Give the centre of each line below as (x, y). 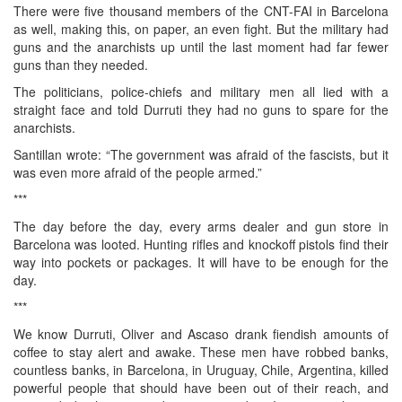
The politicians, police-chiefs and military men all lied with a (201, 91)
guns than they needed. (81, 64)
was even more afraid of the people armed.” (138, 172)
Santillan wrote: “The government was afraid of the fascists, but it (201, 154)
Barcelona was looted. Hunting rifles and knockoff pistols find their (201, 244)
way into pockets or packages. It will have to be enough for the (201, 262)
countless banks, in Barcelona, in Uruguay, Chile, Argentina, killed (201, 369)
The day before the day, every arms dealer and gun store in (201, 226)
